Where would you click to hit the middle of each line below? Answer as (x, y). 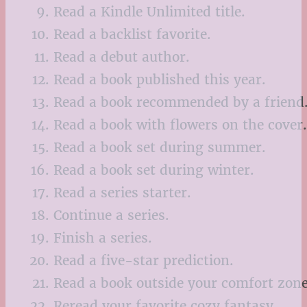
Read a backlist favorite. (132, 35)
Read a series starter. (122, 193)
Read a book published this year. (160, 80)
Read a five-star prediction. (144, 261)
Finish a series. (103, 238)
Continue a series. (111, 216)
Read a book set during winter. (154, 170)
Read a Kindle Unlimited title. (149, 12)
